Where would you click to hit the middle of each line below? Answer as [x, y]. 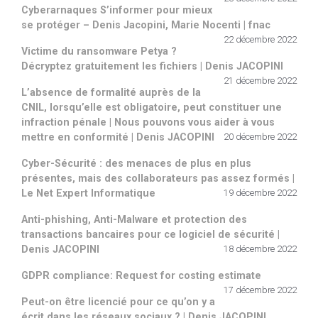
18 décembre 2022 [260, 248]
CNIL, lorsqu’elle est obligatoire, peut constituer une [152, 107]
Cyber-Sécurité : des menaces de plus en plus [136, 163]
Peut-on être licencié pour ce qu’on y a [118, 302]
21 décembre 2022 [260, 80]
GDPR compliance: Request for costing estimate [141, 275]
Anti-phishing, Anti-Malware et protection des [134, 219]
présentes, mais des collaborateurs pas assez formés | [158, 178]
